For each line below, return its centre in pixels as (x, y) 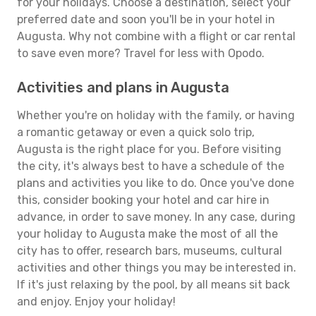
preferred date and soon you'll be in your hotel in (146, 19)
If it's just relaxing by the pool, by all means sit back (153, 285)
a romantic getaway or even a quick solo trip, (136, 132)
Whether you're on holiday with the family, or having (156, 115)
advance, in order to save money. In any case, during (156, 217)
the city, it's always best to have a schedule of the (151, 166)
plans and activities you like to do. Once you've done (156, 183)
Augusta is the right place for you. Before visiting (149, 149)
